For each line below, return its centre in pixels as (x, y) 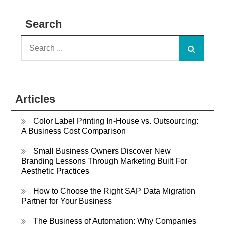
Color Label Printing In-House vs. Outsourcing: (116, 121)
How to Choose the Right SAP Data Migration (115, 191)
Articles (35, 99)
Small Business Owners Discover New (102, 151)
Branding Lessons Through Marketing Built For (104, 161)
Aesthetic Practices (55, 171)
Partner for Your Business (67, 201)
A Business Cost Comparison (74, 131)
